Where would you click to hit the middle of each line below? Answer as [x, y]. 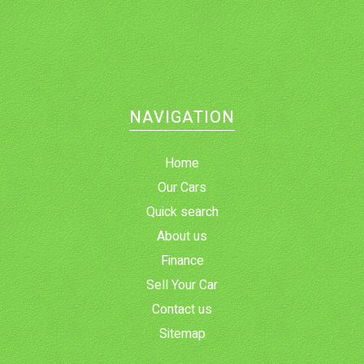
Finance [182, 260]
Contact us [182, 309]
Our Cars [182, 187]
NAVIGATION [182, 117]
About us [182, 236]
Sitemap [182, 334]
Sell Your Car [182, 285]
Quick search [182, 212]
